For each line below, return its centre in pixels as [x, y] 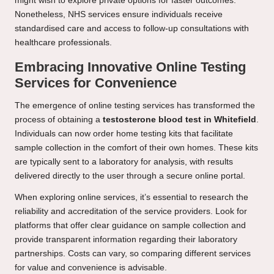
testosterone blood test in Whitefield [180, 120]
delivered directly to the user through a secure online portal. [130, 176]
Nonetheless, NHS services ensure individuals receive [119, 15]
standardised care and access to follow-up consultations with [132, 29]
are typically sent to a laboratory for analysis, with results [124, 162]
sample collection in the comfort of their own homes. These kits [136, 148]
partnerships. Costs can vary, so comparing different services [133, 254]
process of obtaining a [59, 120]
